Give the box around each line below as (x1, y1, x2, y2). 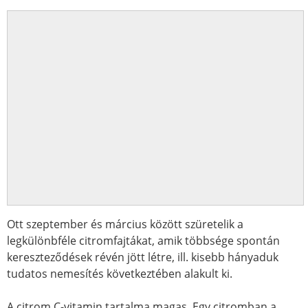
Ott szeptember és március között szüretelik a (7, 217, 243, 232)
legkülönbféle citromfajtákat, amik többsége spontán (7, 233, 280, 248)
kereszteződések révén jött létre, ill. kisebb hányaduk (7, 250, 278, 265)
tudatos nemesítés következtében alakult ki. (7, 266, 232, 281)
